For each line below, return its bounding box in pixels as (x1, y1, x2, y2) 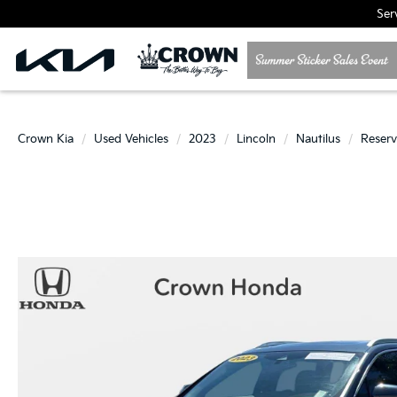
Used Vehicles (94, 132, 168, 146)
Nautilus (296, 132, 340, 146)
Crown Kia (18, 132, 74, 146)
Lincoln (237, 132, 276, 146)
